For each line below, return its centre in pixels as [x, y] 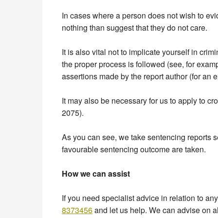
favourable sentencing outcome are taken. [134, 149]
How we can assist [96, 173]
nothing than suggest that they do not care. [135, 27]
